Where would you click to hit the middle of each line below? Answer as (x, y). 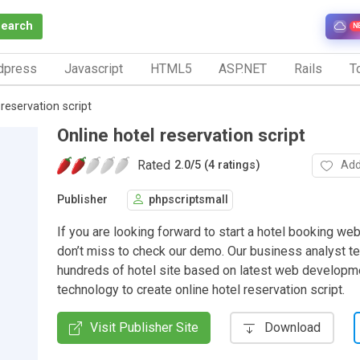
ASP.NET (243, 68)
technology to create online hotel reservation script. (201, 289)
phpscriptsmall (188, 200)
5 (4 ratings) (227, 166)
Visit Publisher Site (144, 327)
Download (292, 327)
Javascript (93, 68)
